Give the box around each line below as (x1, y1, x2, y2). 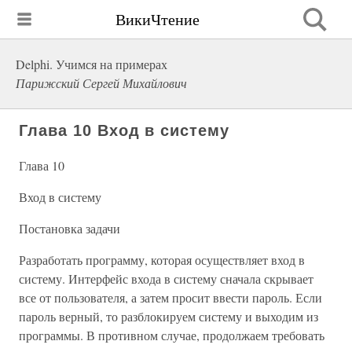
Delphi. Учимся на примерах (16, 56, 167, 72)
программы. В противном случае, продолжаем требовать (19, 327, 324, 343)
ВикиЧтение (115, 8, 200, 30)
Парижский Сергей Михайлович (16, 75, 187, 91)
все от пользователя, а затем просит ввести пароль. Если (19, 289, 322, 306)
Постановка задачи (19, 220, 120, 236)
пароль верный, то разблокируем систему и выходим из (19, 308, 318, 324)
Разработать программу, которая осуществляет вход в (19, 251, 305, 268)
